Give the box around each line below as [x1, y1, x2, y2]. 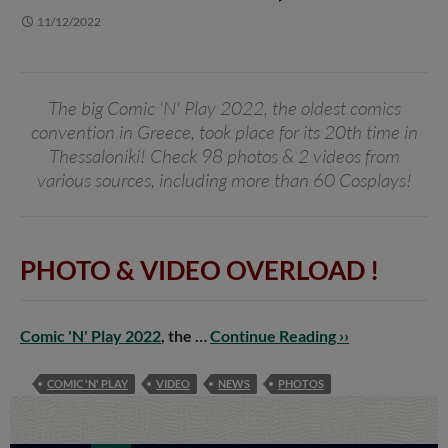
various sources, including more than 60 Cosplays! [36, 167, 412, 192]
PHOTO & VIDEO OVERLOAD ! [20, 253, 379, 286]
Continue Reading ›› [210, 325, 349, 345]
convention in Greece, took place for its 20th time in [30, 119, 418, 144]
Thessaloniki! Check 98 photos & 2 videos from [48, 143, 400, 168]
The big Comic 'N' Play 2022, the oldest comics [47, 95, 401, 120]
